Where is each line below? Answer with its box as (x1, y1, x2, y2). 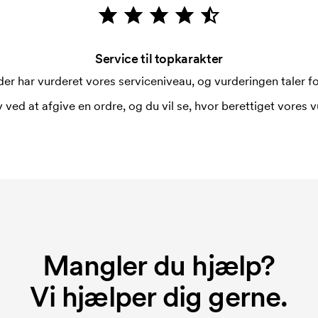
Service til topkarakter (95, 50, 223, 67)
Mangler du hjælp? (43, 248, 275, 283)
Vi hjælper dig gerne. (30, 279, 288, 314)
